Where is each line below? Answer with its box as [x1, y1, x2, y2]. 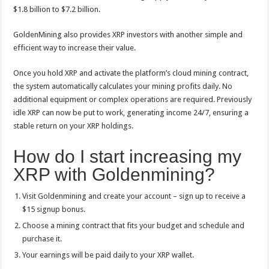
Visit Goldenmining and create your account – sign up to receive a [22, 192, 246, 201]
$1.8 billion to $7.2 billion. [13, 5, 101, 14]
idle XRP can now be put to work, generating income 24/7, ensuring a [13, 108, 249, 117]
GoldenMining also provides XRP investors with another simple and [13, 30, 243, 39]
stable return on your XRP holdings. [13, 121, 134, 130]
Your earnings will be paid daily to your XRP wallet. [22, 250, 195, 259]
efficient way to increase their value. [13, 43, 136, 52]
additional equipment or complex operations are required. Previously [13, 95, 252, 104]
